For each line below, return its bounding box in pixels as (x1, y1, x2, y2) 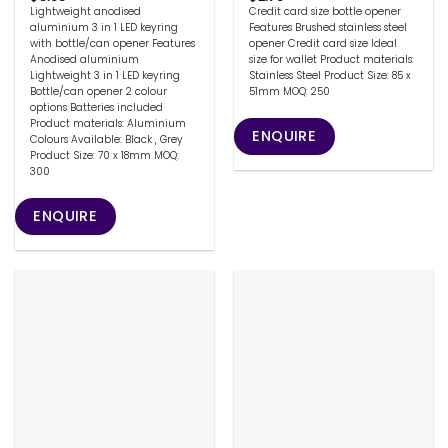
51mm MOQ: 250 (249, 83, 331, 99)
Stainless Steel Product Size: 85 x (249, 67, 412, 83)
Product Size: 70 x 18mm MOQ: (30, 147, 180, 163)
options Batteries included (30, 99, 164, 115)
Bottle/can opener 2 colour (30, 83, 168, 99)
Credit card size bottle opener (249, 3, 402, 19)
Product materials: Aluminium (30, 115, 187, 131)
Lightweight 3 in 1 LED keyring (30, 67, 181, 83)
